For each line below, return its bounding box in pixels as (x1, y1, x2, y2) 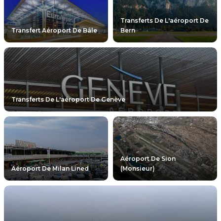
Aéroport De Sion (120, 155, 176, 163)
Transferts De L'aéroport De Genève (11, 96, 125, 104)
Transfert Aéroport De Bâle (11, 27, 97, 35)
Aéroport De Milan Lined (11, 165, 89, 173)
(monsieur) (120, 165, 155, 173)
